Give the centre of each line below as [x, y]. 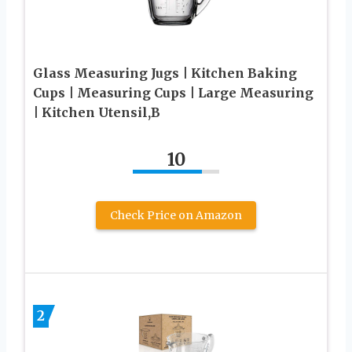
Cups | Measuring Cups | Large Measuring [173, 92]
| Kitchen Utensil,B [97, 112]
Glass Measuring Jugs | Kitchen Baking [165, 73]
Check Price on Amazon [176, 215]
